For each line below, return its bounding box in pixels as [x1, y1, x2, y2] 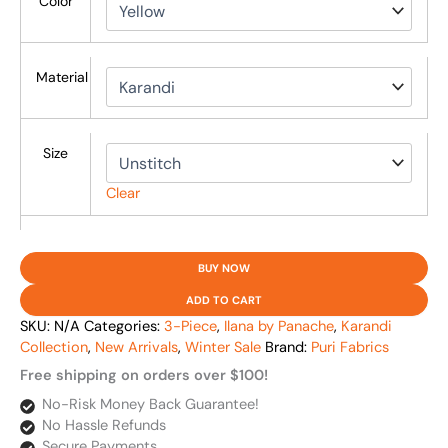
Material [35, 68, 88, 87]
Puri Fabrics [311, 338, 389, 358]
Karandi [341, 317, 392, 337]
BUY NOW [198, 261, 250, 276]
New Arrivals [95, 338, 178, 358]
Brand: [265, 338, 311, 358]
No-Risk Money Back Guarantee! [41, 394, 259, 414]
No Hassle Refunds [41, 415, 166, 435]
